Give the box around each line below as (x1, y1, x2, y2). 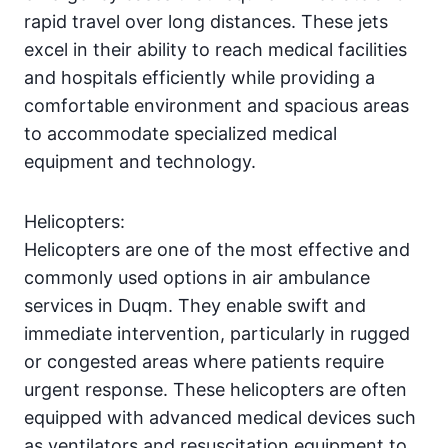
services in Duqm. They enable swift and (24, 294, 366, 316)
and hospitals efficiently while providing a (24, 66, 375, 88)
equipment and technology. (24, 150, 256, 172)
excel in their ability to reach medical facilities (24, 38, 407, 60)
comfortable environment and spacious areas (24, 94, 409, 116)
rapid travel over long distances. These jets (24, 10, 388, 32)
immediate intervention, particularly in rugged (24, 322, 410, 344)
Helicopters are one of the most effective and (24, 238, 410, 260)
